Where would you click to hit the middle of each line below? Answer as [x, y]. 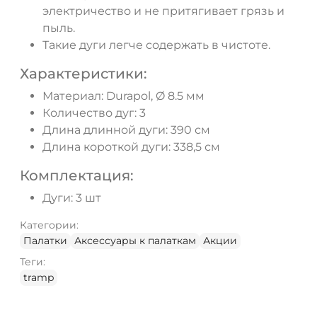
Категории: [49, 225]
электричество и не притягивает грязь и [163, 11]
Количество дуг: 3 [94, 113]
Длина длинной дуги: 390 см [126, 129]
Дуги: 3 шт [72, 197]
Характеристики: [83, 73]
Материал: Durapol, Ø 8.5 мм [123, 96]
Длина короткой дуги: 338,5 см [131, 146]
